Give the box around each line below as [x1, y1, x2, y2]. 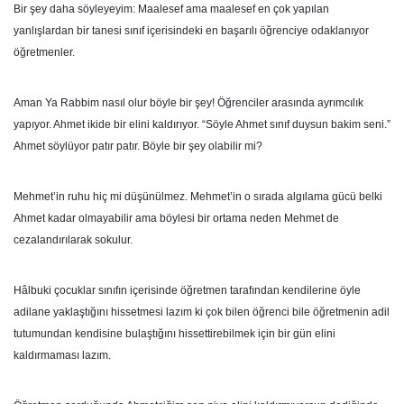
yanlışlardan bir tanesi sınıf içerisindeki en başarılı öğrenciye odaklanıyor [14, 24, 369, 37]
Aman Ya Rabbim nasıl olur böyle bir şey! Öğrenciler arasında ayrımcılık [14, 96, 363, 109]
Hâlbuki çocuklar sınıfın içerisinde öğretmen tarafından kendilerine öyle [14, 284, 361, 297]
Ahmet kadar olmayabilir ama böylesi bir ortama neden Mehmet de [14, 212, 339, 225]
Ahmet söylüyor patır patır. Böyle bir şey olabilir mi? [14, 140, 262, 152]
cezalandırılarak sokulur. [14, 234, 133, 246]
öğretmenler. [14, 46, 75, 59]
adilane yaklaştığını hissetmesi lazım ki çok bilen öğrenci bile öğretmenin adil [14, 306, 390, 318]
